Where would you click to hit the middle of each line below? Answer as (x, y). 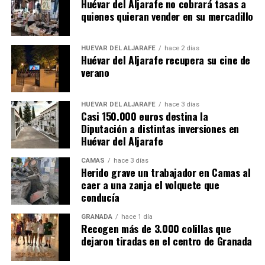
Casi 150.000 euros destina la (144, 116)
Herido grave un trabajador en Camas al (166, 172)
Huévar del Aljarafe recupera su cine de (166, 60)
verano (95, 72)
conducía (100, 197)
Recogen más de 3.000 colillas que (156, 229)
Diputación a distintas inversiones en (160, 129)
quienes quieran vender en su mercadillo (167, 16)
